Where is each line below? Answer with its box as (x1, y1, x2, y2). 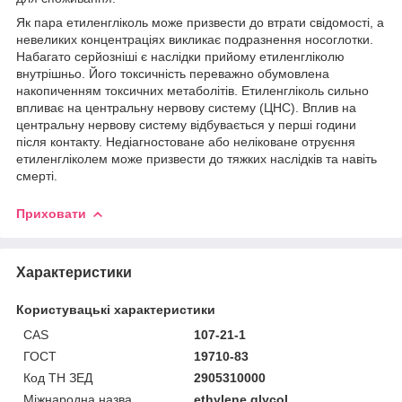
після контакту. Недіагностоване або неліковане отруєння (16, 134, 355, 149)
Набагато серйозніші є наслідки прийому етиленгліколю (16, 48, 345, 64)
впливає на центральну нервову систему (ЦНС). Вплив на (16, 100, 356, 115)
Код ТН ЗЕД (23, 370, 92, 385)
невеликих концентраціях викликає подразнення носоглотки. (16, 31, 373, 47)
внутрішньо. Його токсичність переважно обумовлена (16, 66, 329, 81)
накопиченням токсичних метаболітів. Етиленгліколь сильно (16, 83, 369, 98)
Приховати (16, 205, 86, 221)
